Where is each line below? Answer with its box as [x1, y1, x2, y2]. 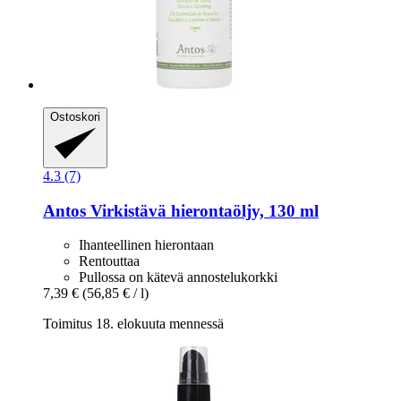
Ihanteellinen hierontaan [79, 237, 214, 253]
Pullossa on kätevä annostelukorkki [79, 269, 277, 286]
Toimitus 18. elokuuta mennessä [43, 316, 224, 332]
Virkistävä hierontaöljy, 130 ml [86, 200, 319, 220]
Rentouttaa [79, 253, 140, 269]
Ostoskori [50, 110, 100, 124]
